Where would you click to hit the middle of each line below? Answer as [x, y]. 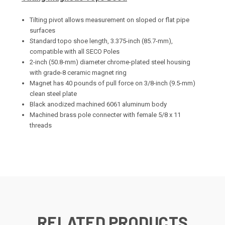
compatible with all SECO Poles [75, 51]
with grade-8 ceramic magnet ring [78, 72]
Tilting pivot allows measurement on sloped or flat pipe [110, 20]
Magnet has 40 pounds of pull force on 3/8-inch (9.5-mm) [113, 83]
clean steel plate [53, 93]
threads [41, 125]
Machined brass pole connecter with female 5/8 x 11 [105, 115]
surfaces [43, 30]
